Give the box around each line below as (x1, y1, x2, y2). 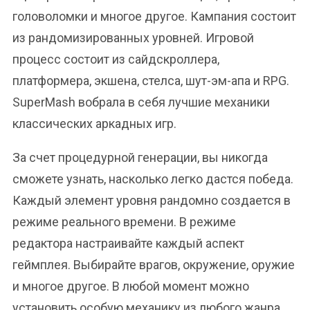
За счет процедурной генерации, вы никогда (12, 150, 268, 165)
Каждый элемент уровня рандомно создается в (12, 193, 291, 208)
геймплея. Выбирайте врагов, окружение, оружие (12, 257, 295, 272)
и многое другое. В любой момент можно (12, 279, 249, 293)
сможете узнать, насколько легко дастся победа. (12, 172, 293, 186)
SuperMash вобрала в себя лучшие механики (12, 95, 270, 109)
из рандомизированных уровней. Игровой (12, 30, 254, 45)
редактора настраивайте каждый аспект (12, 236, 244, 250)
